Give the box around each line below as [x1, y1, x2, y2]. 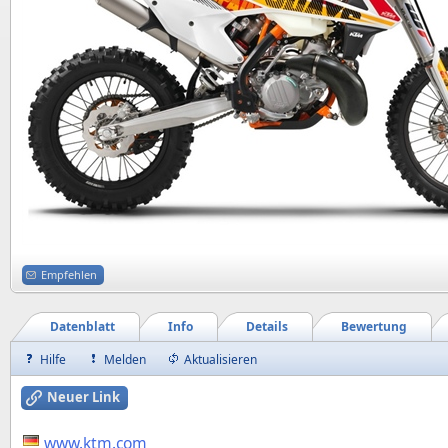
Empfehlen [41, 267, 97, 282]
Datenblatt [50, 318, 115, 335]
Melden [104, 351, 146, 368]
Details [246, 318, 288, 335]
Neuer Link [47, 388, 120, 406]
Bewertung [341, 318, 407, 335]
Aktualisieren [184, 351, 257, 368]
